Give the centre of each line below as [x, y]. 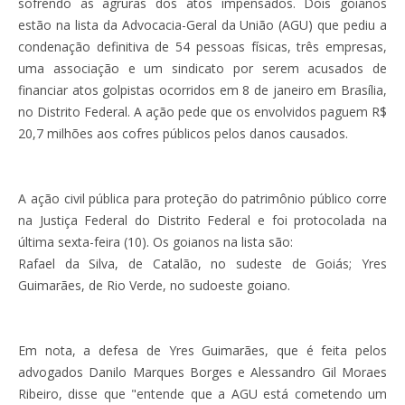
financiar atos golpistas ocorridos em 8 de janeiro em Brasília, [202, 89]
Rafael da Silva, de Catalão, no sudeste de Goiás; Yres [202, 263]
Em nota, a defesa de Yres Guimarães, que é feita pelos [202, 350]
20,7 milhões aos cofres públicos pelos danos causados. [183, 133]
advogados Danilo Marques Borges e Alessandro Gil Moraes [202, 372]
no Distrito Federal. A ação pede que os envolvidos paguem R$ [202, 111]
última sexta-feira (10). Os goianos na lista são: [155, 241]
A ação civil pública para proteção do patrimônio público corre [202, 198]
